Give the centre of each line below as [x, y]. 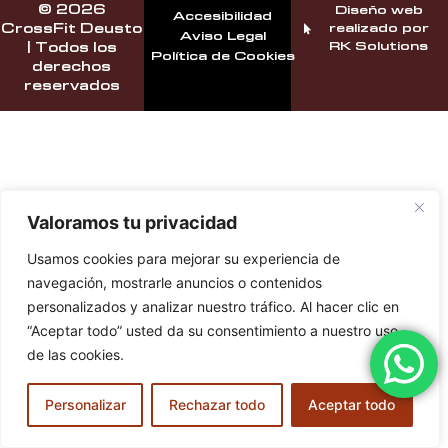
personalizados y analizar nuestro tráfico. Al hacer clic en [213, 306]
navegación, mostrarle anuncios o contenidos [174, 282]
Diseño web [378, 10]
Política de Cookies [222, 56]
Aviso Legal [222, 36]
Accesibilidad [223, 16]
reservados [71, 86]
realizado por [378, 28]
